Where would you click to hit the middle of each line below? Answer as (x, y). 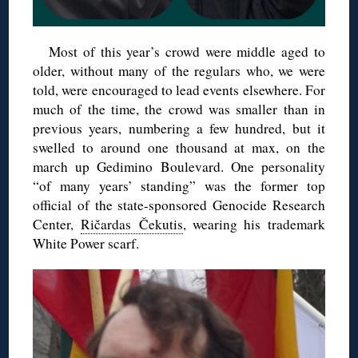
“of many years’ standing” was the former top (179, 185)
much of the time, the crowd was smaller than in (179, 109)
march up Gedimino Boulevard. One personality (179, 166)
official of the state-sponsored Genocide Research (179, 205)
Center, (57, 224)
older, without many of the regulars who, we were (179, 70)
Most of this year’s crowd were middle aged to (187, 51)
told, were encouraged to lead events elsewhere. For (179, 89)
